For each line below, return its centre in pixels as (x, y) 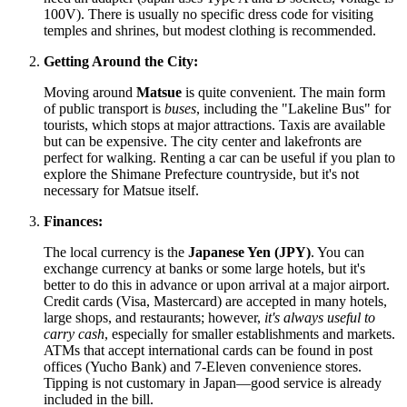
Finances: (73, 221)
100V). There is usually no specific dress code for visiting (208, 14)
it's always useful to (320, 317)
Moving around (90, 92)
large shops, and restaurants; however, (154, 317)
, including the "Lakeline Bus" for (293, 108)
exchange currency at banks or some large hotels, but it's (204, 268)
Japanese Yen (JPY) (249, 252)
